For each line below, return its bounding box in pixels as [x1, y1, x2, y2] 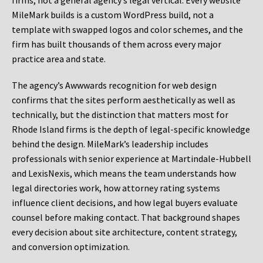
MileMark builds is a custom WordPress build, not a [12, 9, 214, 21]
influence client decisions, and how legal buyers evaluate [12, 197, 238, 209]
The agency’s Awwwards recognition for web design [12, 79, 217, 92]
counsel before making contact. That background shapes [12, 211, 240, 224]
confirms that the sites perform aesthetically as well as [12, 94, 235, 106]
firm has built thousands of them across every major [12, 38, 221, 50]
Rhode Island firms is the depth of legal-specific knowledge [12, 123, 250, 136]
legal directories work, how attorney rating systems [12, 182, 220, 194]
